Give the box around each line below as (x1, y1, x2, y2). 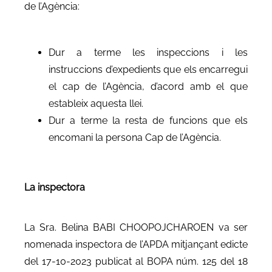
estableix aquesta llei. (49, 97, 143, 109)
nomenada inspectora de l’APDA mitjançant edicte (24, 238, 248, 250)
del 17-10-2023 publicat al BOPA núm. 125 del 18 (24, 255, 248, 267)
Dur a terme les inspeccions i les (49, 46, 248, 58)
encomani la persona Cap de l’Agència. (49, 131, 221, 143)
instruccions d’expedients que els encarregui (49, 63, 248, 75)
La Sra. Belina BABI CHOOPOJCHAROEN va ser (24, 221, 248, 233)
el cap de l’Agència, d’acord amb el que (49, 80, 248, 92)
